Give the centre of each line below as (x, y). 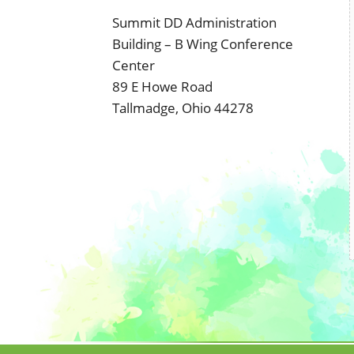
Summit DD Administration (194, 23)
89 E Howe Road (162, 87)
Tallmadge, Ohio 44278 (183, 108)
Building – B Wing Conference (203, 44)
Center (134, 65)
